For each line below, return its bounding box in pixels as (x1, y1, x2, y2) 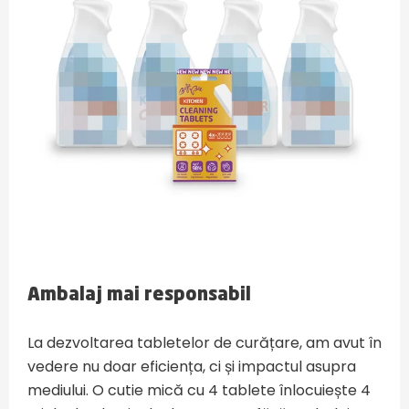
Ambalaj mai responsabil (27, 287, 251, 306)
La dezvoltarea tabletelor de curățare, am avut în (27, 332, 382, 354)
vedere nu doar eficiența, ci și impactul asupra (27, 356, 356, 378)
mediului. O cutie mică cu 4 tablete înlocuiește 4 (27, 380, 371, 402)
